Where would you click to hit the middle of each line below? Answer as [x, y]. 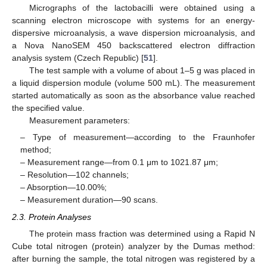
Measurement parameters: [79, 121]
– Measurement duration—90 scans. [89, 200]
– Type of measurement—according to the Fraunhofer [138, 137]
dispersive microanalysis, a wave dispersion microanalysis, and [133, 33]
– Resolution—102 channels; [75, 175]
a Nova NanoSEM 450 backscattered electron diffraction [133, 46]
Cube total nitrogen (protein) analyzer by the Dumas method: [133, 246]
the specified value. [48, 108]
